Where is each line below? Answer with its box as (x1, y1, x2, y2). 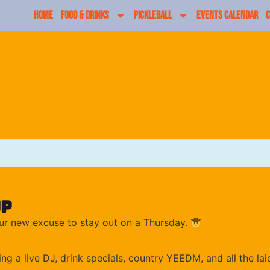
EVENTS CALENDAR (196, 8, 259, 22)
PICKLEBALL (134, 8, 172, 22)
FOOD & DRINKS (61, 8, 110, 22)
